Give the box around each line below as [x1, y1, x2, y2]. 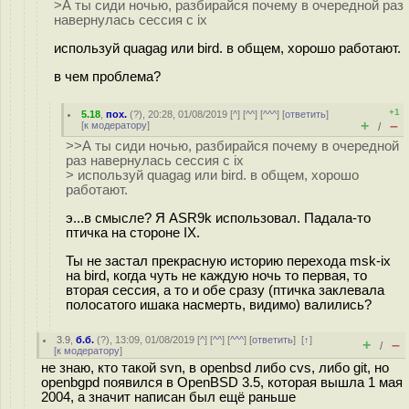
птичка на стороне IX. [66, 225, 200, 240]
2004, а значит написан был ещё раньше [41, 390, 296, 404]
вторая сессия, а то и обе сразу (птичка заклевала [66, 282, 384, 298]
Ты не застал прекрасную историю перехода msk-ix [66, 253, 391, 268]
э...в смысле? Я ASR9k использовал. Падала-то [66, 210, 371, 225]
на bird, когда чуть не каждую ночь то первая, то [66, 267, 367, 283]
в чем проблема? [54, 68, 161, 84]
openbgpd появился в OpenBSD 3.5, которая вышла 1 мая [41, 375, 403, 390]
